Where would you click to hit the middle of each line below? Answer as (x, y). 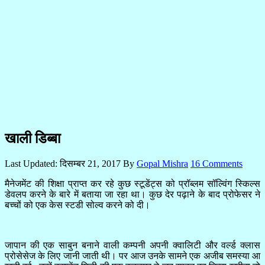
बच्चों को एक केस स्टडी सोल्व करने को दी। (77, 205)
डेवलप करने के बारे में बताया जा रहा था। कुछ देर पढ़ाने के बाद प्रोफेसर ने (132, 194)
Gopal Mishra (162, 163)
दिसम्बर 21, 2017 (90, 163)
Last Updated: (32, 163)
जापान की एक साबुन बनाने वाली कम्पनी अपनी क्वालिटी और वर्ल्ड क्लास (132, 245)
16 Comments (216, 163)
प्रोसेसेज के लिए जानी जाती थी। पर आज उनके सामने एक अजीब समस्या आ (132, 256)
